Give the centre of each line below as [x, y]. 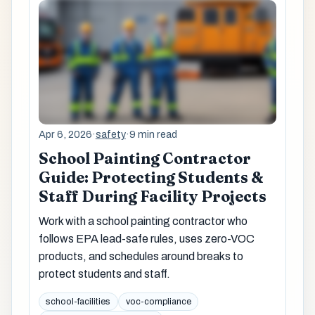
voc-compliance [158, 302]
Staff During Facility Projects [152, 197]
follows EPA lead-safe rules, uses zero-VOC [146, 238]
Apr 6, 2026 [65, 135]
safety [110, 135]
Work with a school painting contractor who [143, 221]
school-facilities [78, 302]
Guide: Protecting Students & [151, 178]
